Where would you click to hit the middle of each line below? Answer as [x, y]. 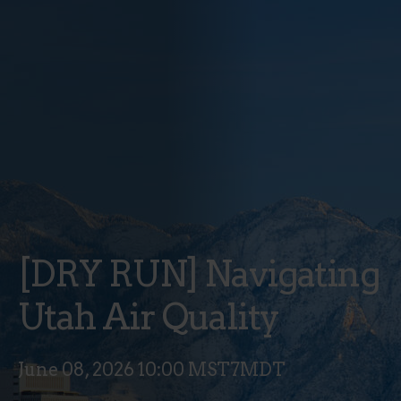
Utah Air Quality [149, 317]
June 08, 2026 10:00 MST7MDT [152, 370]
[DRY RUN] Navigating [199, 274]
